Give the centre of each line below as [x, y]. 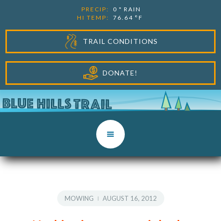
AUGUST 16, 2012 [129, 199]
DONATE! [120, 73]
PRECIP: [95, 9]
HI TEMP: [93, 18]
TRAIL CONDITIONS [120, 41]
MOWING [79, 199]
